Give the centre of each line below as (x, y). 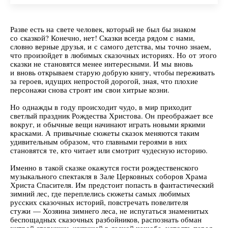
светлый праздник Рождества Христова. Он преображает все (112, 116)
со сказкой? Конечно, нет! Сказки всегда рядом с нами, (103, 38)
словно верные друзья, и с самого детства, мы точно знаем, (111, 46)
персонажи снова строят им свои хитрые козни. (91, 90)
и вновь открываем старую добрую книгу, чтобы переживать (112, 72)
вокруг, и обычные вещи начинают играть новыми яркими (108, 124)
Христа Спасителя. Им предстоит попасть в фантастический (112, 185)
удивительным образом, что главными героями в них (99, 141)
